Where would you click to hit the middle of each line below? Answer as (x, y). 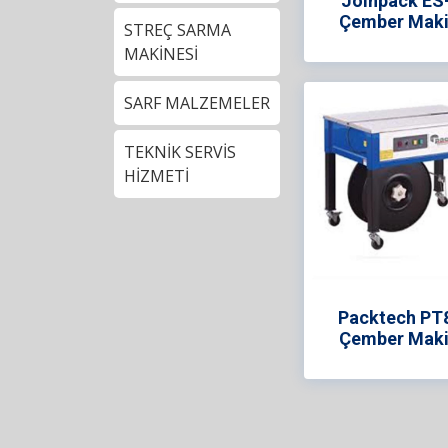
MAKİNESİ (161, 54)
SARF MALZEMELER (197, 103)
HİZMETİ (156, 176)
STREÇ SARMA (177, 30)
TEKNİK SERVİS (180, 152)
